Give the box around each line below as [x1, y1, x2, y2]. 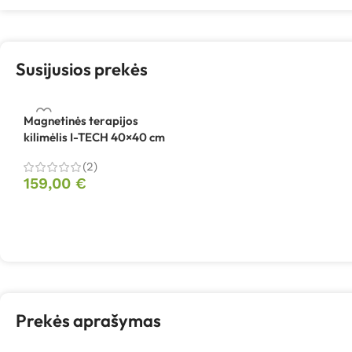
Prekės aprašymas [16, 309, 161, 332]
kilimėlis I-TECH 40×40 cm [24, 129, 165, 145]
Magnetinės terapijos [24, 112, 138, 128]
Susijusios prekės [16, 57, 148, 80]
